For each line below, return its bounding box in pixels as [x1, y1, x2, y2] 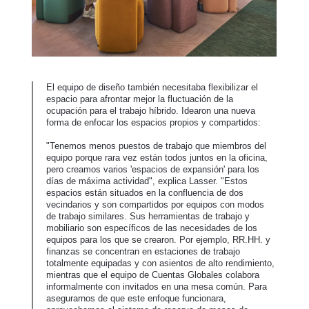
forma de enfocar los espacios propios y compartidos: [46, 117, 261, 128]
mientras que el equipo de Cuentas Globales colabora [46, 270, 259, 281]
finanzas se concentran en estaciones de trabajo [46, 246, 240, 257]
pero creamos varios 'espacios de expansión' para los [46, 164, 259, 175]
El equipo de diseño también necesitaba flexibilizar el [46, 82, 258, 93]
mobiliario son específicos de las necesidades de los [46, 223, 257, 234]
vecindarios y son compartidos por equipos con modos [46, 199, 264, 210]
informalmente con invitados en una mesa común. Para [46, 281, 267, 292]
